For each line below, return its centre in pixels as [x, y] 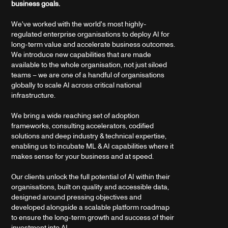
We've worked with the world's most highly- [79, 24]
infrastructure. [34, 95]
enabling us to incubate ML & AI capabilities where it [93, 146]
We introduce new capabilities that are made [81, 54]
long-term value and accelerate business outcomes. [93, 44]
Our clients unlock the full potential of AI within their [91, 177]
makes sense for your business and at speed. [83, 156]
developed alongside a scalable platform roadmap [91, 207]
